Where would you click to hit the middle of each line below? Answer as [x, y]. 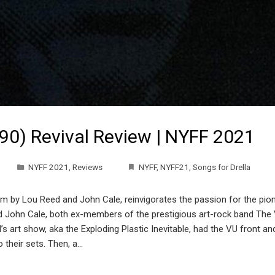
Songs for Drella [222, 167]
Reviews [87, 167]
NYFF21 [175, 167]
